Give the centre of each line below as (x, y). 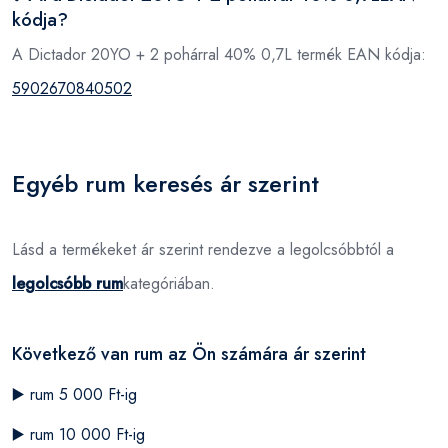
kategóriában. (169, 283)
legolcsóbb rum (67, 283)
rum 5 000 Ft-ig (83, 394)
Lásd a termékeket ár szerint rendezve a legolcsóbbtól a (203, 249)
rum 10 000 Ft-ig (87, 434)
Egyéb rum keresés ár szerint (165, 183)
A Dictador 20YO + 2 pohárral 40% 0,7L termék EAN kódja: (219, 54)
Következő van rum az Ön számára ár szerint (189, 353)
